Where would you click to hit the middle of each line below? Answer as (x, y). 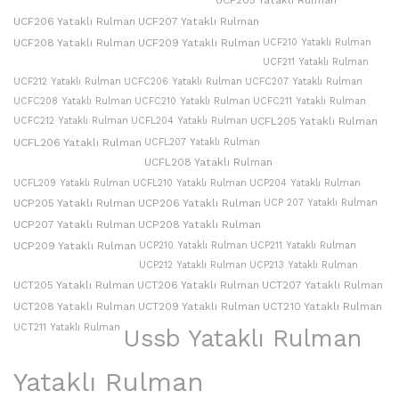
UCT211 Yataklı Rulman (67, 327)
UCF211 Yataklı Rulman (316, 62)
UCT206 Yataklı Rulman (198, 285)
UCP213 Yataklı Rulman (304, 265)
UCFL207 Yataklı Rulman (202, 142)
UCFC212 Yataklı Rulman (71, 121)
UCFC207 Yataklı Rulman (304, 81)
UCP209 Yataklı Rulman (75, 246)
